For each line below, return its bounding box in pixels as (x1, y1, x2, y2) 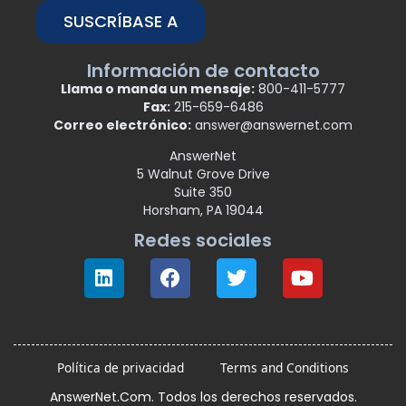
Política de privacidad (57, 359, 184, 377)
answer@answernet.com (191, 116, 353, 135)
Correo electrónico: (53, 116, 191, 135)
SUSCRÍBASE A (63, 10, 179, 34)
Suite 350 (174, 182, 232, 201)
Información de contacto (86, 58, 320, 84)
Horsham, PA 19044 (142, 200, 264, 219)
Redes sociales (134, 227, 272, 254)
